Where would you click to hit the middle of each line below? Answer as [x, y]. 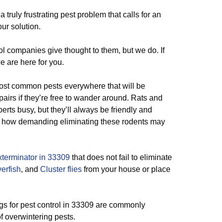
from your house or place [126, 169]
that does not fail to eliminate [121, 157]
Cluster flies [61, 169]
